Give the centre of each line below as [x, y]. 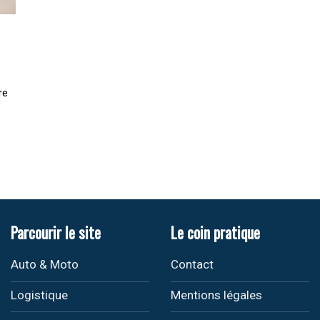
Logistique [39, 295]
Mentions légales [216, 295]
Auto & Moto [44, 265]
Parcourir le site [55, 232]
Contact [192, 265]
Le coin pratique [215, 232]
